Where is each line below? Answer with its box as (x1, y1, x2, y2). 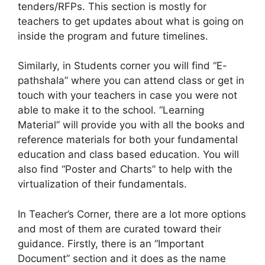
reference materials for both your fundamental (18, 134, 238, 146)
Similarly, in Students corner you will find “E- (18, 60, 227, 72)
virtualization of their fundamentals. (18, 178, 187, 190)
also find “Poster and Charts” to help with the (18, 163, 232, 176)
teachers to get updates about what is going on (18, 15, 244, 27)
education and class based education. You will (18, 148, 239, 161)
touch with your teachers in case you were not (18, 89, 237, 102)
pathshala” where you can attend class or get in (18, 75, 244, 87)
